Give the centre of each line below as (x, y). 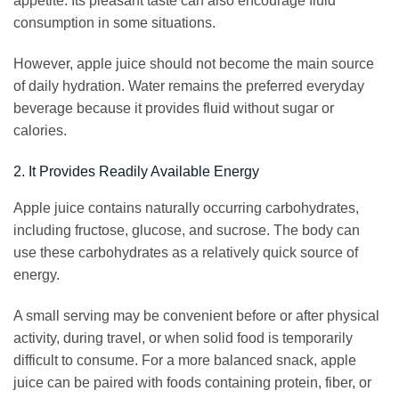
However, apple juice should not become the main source (194, 64)
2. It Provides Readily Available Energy (136, 171)
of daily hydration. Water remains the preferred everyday (189, 86)
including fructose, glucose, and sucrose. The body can (187, 230)
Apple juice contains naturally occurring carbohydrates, (186, 208)
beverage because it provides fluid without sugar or (174, 109)
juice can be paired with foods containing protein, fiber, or (192, 382)
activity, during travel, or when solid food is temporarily (183, 338)
